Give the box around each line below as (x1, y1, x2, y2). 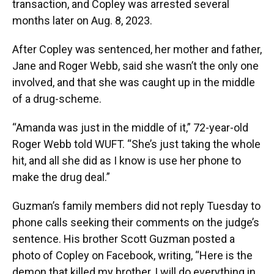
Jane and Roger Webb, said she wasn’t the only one (12, 59, 259, 72)
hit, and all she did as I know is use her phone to (12, 154, 241, 167)
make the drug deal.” (12, 171, 110, 183)
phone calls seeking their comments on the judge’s (12, 216, 259, 229)
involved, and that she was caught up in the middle (12, 76, 255, 89)
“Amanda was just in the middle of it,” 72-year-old (12, 121, 248, 134)
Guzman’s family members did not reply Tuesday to (12, 199, 261, 212)
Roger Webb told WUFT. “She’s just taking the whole (12, 138, 261, 150)
